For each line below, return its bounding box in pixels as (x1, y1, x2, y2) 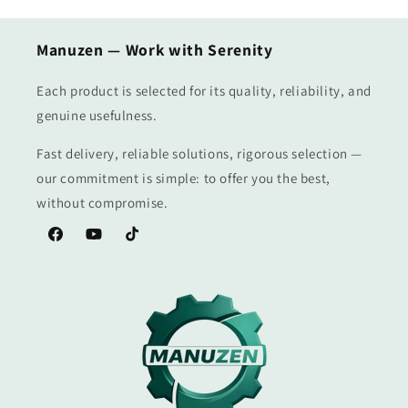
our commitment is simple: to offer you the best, (36, 169, 331, 187)
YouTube (84, 235, 135, 252)
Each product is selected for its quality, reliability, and (36, 82, 372, 99)
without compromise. (36, 194, 168, 211)
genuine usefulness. (36, 107, 158, 124)
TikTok (122, 235, 160, 252)
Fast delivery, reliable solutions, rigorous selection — (36, 145, 363, 162)
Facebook (46, 235, 103, 252)
